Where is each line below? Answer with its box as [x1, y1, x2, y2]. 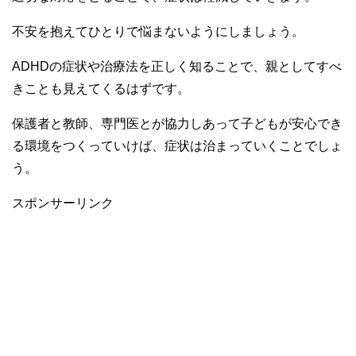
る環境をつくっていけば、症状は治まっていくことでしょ [12, 139, 342, 153]
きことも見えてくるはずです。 [12, 82, 190, 96]
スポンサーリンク [12, 196, 114, 211]
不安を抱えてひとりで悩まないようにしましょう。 [12, 25, 304, 39]
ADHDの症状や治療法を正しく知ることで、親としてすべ [12, 60, 342, 74]
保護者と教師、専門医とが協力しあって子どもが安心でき [12, 117, 342, 131]
